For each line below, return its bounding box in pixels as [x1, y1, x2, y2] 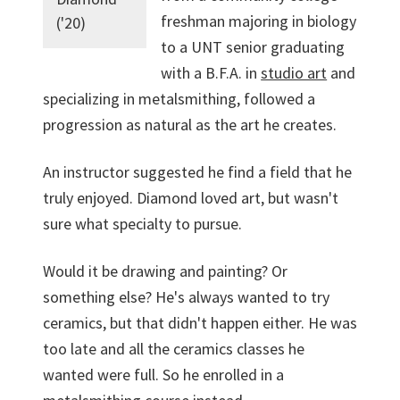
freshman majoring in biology [161, 11, 357, 31]
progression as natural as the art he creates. [43, 114, 337, 135]
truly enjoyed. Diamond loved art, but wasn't [43, 187, 338, 208]
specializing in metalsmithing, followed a [43, 88, 315, 109]
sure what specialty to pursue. [43, 213, 242, 234]
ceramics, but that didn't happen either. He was [43, 312, 357, 333]
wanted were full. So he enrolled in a [43, 364, 284, 385]
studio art [261, 62, 328, 83]
